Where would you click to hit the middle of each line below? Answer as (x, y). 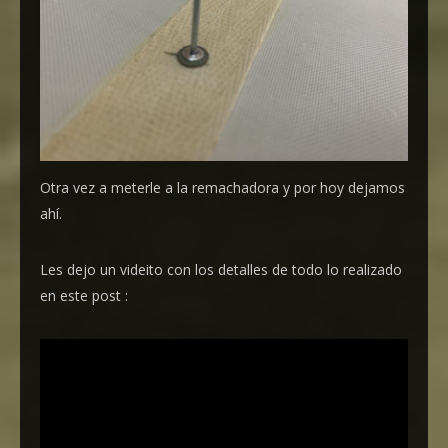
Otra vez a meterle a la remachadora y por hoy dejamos (222, 187)
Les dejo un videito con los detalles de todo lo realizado (221, 269)
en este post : (84, 295)
